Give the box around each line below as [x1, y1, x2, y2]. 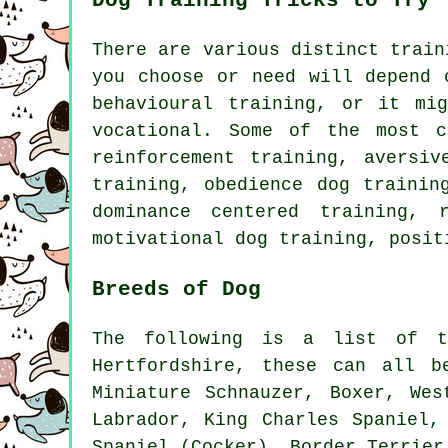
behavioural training [92, 94, 316, 115]
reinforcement [92, 148, 235, 169]
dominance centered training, [92, 202, 439, 223]
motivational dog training [92, 229, 367, 250]
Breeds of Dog [92, 277, 261, 302]
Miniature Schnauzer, [92, 383, 330, 404]
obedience [204, 175, 304, 196]
